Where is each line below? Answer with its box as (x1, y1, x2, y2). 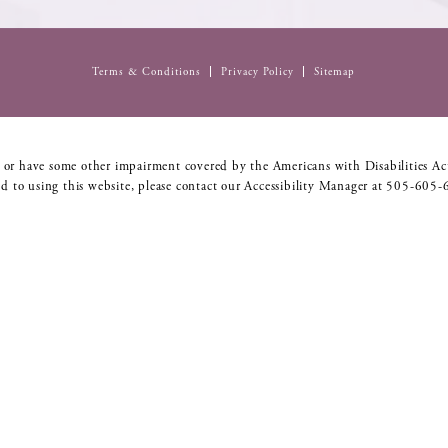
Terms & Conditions (92, 64, 202, 79)
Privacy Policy (221, 64, 295, 79)
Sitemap (314, 64, 356, 79)
